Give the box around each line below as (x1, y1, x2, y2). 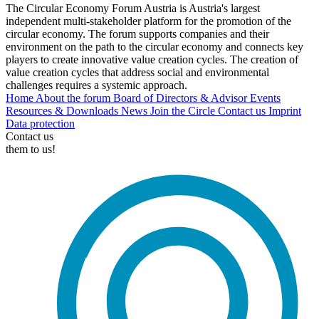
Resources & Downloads (6, 105, 121, 117)
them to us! (6, 143, 56, 156)
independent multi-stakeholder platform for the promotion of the (6, 15, 291, 28)
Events (250, 92, 281, 105)
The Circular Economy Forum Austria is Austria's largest (6, 2, 260, 15)
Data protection (6, 117, 75, 130)
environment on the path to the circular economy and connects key (6, 41, 303, 53)
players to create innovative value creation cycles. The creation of (6, 53, 298, 66)
